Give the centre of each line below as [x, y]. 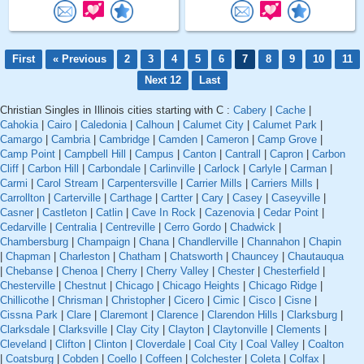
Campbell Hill [95, 154]
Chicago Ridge [283, 286]
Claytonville [240, 330]
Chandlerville [208, 242]
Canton [199, 154]
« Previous [79, 59]
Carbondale [114, 169]
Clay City [138, 330]
